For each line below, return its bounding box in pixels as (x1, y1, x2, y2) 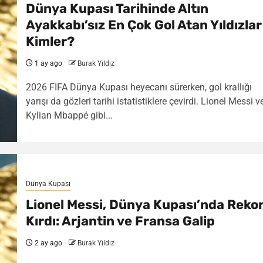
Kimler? (25, 33, 75, 49)
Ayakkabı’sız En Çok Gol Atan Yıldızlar (25, 16, 262, 33)
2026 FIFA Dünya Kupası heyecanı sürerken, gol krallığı (25, 81, 252, 93)
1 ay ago (32, 59, 62, 68)
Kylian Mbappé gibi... (25, 109, 113, 121)
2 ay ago (32, 238, 62, 247)
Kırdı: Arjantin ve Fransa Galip (25, 213, 215, 229)
